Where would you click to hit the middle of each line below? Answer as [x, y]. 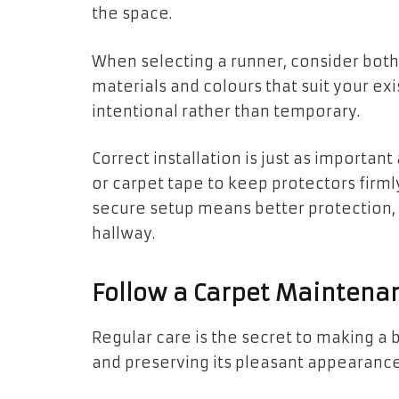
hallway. [123, 234]
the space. [132, 14]
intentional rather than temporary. [226, 111]
